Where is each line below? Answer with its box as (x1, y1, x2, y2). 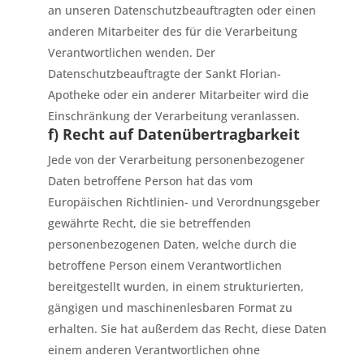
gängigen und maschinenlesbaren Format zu (47, 300, 292, 315)
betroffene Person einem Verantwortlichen (47, 258, 282, 273)
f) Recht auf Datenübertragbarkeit (47, 124, 300, 144)
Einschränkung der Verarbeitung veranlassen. (47, 108, 300, 123)
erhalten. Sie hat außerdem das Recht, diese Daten (47, 321, 327, 336)
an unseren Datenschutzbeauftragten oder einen (47, 2, 316, 18)
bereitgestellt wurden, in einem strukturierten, (47, 279, 304, 294)
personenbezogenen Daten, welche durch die (47, 236, 297, 252)
